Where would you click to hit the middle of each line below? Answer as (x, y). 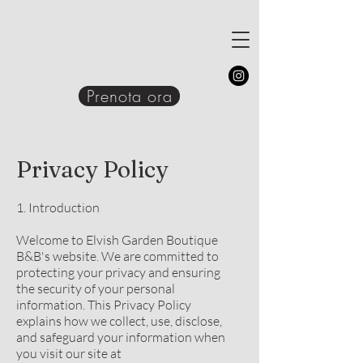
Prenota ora (129, 96)
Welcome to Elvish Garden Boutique (117, 240)
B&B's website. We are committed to (117, 256)
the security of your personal (96, 288)
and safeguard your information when (121, 337)
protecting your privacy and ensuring (118, 272)
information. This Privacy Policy (104, 305)
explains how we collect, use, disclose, (119, 321)
